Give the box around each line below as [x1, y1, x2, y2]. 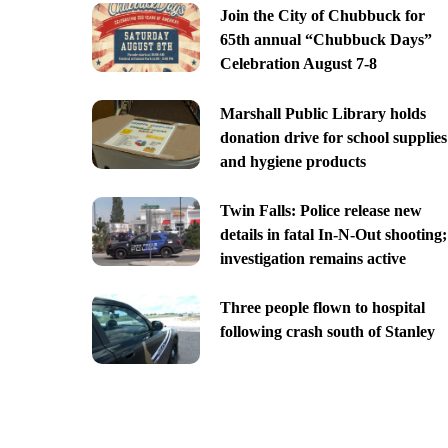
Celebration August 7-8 [219, 55, 377, 73]
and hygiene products [219, 152, 366, 170]
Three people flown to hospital [219, 299, 425, 317]
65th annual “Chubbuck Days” [219, 31, 432, 49]
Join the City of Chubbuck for [219, 7, 425, 25]
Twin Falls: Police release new [219, 201, 422, 219]
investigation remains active [219, 249, 406, 267]
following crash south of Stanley [219, 323, 435, 341]
